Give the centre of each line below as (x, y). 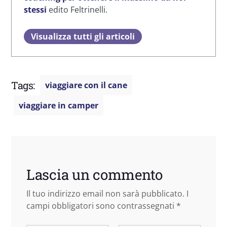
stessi (35, 9)
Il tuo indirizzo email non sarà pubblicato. (105, 193)
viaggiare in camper (59, 105)
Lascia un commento (94, 174)
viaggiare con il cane (86, 85)
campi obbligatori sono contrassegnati (101, 205)
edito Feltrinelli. (77, 9)
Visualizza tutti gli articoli (83, 36)
